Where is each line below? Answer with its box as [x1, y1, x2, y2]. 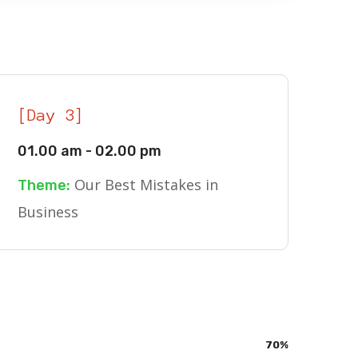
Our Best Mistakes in [70, 175, 218, 194]
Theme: [18, 177, 70, 194]
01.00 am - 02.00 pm [18, 142, 161, 160]
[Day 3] [18, 106, 85, 124]
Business [18, 202, 78, 221]
